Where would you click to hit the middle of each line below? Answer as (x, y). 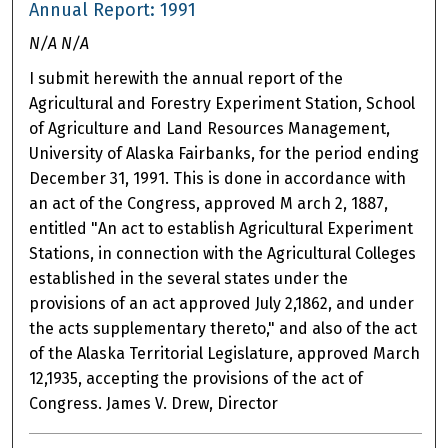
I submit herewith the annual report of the (186, 79)
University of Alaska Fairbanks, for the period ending (224, 154)
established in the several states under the (189, 279)
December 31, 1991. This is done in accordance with (218, 179)
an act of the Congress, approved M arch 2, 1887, (209, 204)
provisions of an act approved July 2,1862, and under (222, 304)
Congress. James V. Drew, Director (154, 404)
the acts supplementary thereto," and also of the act (223, 329)
